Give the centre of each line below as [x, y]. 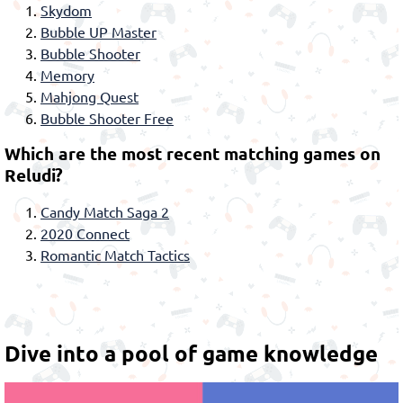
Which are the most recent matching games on [193, 154]
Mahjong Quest [90, 97]
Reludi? [34, 175]
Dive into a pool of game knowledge [191, 354]
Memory [67, 75]
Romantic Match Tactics [115, 255]
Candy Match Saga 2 [105, 212]
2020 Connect [85, 233]
